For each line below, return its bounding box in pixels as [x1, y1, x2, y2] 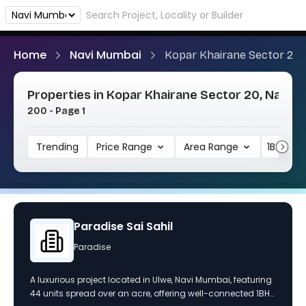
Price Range [122, 140, 152, 154]
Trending [36, 140, 79, 154]
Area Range [208, 140, 238, 154]
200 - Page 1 [27, 105, 85, 117]
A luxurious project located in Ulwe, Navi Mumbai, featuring [30, 274, 272, 286]
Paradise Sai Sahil [74, 219, 173, 234]
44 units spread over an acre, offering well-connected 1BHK [30, 288, 275, 299]
